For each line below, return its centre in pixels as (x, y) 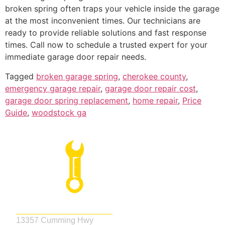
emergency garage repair (53, 88)
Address (38, 204)
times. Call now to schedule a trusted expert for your (106, 45)
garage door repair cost (150, 88)
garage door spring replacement (67, 100)
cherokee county (154, 76)
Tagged (21, 76)
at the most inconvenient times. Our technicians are (103, 21)
